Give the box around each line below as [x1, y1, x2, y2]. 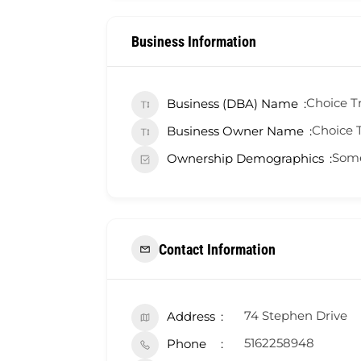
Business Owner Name [167, 123, 304, 139]
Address [167, 309, 215, 325]
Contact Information [159, 240, 276, 258]
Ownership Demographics [167, 151, 324, 167]
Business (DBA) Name [167, 96, 298, 112]
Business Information [131, 33, 256, 51]
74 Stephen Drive [244, 308, 347, 324]
